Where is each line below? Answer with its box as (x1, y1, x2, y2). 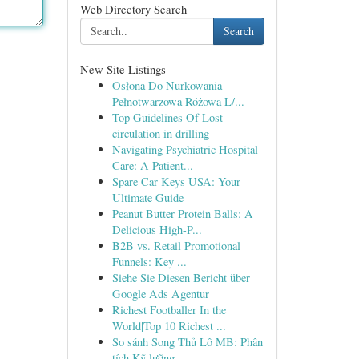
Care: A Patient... (111, 158, 193, 173)
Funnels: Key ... (111, 254, 187, 269)
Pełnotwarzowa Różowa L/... (111, 94, 244, 109)
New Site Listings (79, 61, 166, 77)
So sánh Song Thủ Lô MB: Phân (111, 334, 263, 349)
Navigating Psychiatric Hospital (111, 142, 258, 157)
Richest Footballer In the (111, 302, 226, 317)
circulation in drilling (111, 126, 209, 141)
